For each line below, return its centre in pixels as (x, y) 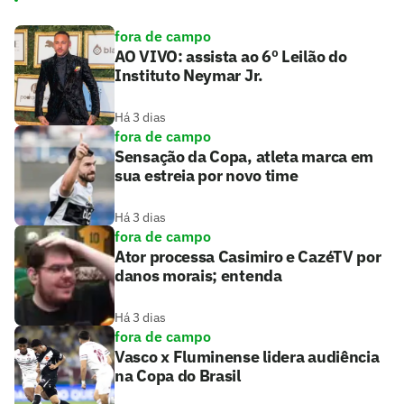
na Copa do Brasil (178, 375)
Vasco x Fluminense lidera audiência (247, 356)
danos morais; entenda (198, 275)
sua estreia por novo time (207, 175)
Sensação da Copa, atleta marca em (244, 156)
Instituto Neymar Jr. (189, 75)
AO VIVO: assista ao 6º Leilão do (231, 56)
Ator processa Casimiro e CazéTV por (248, 256)
